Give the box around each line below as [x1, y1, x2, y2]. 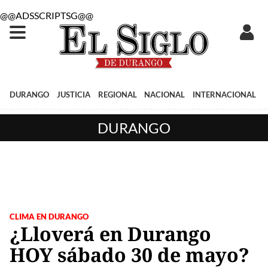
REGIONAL [98, 89, 137, 99]
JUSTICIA [56, 89, 90, 99]
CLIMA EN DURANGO [10, 211, 89, 221]
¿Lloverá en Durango [10, 220, 211, 246]
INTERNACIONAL [193, 89, 257, 99]
